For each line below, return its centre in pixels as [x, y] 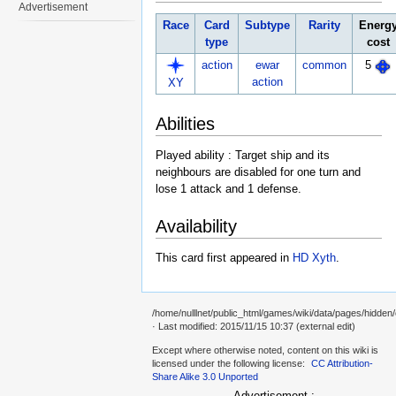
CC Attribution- [343, 363]
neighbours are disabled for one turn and [258, 172]
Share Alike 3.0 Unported [205, 376]
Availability [196, 226]
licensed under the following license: [230, 363]
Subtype [267, 26]
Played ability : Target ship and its [243, 156]
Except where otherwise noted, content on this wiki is [265, 350]
